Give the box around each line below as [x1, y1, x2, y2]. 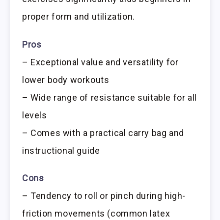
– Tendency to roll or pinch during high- [22, 191, 186, 201]
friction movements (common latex [22, 208, 170, 219]
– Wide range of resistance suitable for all [22, 92, 197, 103]
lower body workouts [22, 74, 110, 85]
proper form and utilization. [22, 11, 135, 22]
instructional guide [22, 145, 100, 156]
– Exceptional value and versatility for [22, 56, 179, 67]
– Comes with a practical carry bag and [22, 127, 184, 138]
